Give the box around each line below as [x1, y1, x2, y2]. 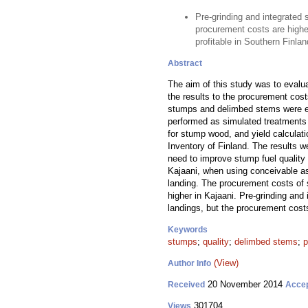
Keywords [168, 225, 208, 234]
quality [203, 236, 229, 247]
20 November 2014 [205, 279, 285, 289]
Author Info [168, 258, 211, 268]
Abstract [168, 58, 202, 68]
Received [168, 280, 205, 289]
